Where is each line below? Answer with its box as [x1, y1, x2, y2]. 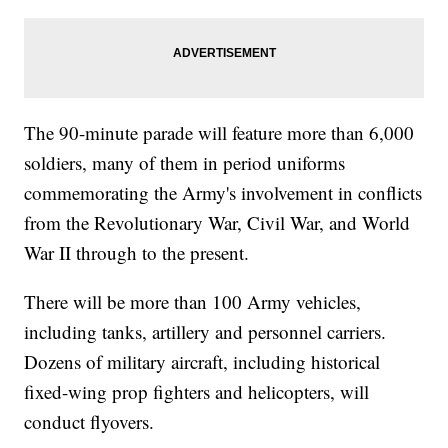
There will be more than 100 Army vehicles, [24, 288, 362, 314]
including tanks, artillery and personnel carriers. [24, 318, 387, 344]
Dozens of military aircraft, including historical [24, 348, 381, 374]
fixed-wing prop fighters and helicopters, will [24, 378, 370, 404]
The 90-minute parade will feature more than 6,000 [24, 119, 415, 145]
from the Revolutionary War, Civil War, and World [24, 209, 411, 235]
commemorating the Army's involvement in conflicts [24, 179, 423, 205]
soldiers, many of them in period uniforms [24, 149, 346, 175]
